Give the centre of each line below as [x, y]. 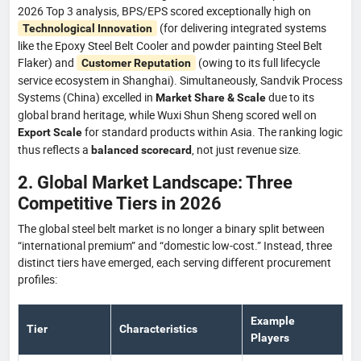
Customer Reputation [136, 62]
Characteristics [158, 328]
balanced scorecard [141, 149]
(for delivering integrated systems [242, 27]
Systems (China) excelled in [87, 97]
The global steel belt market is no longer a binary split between [171, 228]
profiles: [37, 279]
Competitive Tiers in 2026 [120, 203]
